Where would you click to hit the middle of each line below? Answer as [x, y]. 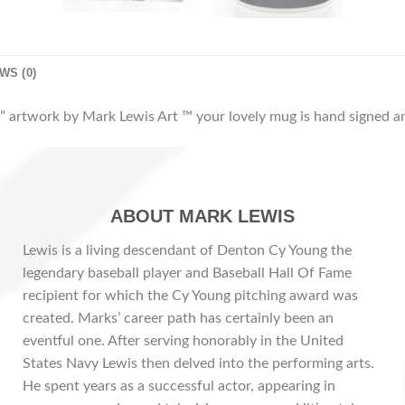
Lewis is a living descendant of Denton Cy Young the [187, 250]
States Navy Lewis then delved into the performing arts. [198, 363]
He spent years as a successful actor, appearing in [179, 386]
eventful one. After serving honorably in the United [183, 340]
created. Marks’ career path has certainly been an [178, 318]
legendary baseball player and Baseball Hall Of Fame [187, 273]
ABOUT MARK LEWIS [202, 216]
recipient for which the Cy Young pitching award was [190, 295]
